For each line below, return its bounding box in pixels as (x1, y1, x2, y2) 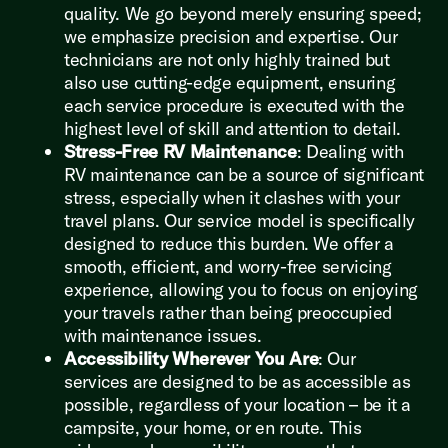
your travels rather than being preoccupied (64, 300, 392, 324)
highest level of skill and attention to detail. (64, 116, 402, 140)
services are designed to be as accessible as (64, 369, 411, 393)
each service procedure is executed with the (64, 93, 405, 117)
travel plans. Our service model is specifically (64, 208, 416, 232)
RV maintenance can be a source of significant (64, 162, 424, 186)
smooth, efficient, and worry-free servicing (64, 254, 392, 278)
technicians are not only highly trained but (64, 47, 390, 71)
